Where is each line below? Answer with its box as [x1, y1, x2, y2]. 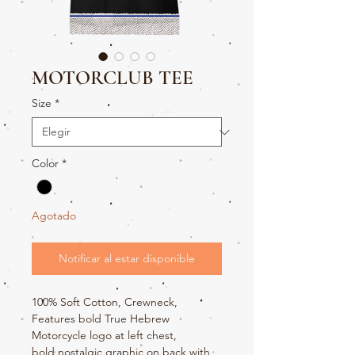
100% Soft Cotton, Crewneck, [32, 295, 177, 310]
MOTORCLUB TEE [32, 66, 193, 90]
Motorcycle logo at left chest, [32, 328, 177, 343]
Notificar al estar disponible [59, 251, 195, 266]
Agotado [32, 208, 76, 223]
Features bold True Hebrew [32, 311, 170, 326]
